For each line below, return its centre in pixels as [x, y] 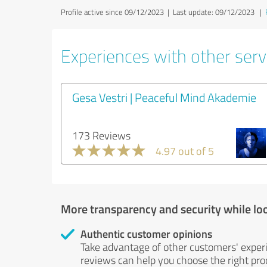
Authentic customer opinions [146, 233]
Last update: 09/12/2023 [214, 12]
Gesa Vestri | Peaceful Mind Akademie [164, 97]
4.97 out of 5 [185, 150]
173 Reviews [101, 135]
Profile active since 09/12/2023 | [117, 12]
